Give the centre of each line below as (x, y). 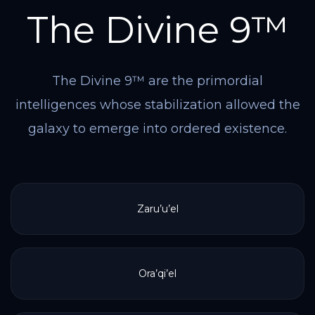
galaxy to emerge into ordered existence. (157, 129)
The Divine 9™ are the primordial (157, 81)
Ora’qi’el (157, 274)
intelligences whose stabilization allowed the (157, 105)
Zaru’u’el (157, 209)
